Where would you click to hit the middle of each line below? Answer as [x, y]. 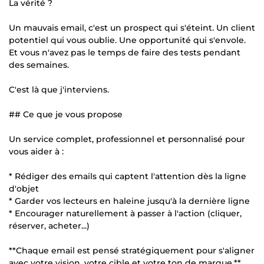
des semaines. [39, 65]
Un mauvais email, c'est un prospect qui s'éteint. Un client [132, 27]
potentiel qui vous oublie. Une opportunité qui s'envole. [127, 40]
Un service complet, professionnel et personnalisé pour [127, 139]
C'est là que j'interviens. [59, 89]
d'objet [24, 188]
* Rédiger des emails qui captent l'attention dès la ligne [128, 176]
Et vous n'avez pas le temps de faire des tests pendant [125, 52]
